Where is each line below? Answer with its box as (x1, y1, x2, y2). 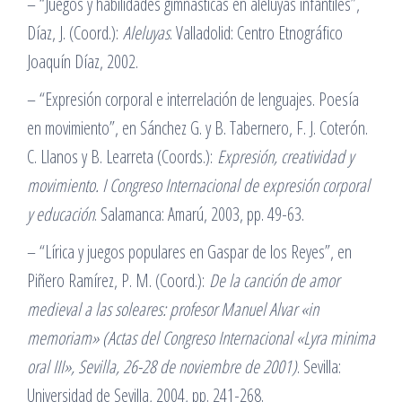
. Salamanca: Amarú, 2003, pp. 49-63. (94, 202, 304, 226)
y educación (27, 202, 94, 226)
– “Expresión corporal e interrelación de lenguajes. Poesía (27, 87, 359, 111)
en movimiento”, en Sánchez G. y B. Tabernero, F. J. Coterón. (27, 116, 368, 140)
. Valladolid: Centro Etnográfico (170, 21, 343, 45)
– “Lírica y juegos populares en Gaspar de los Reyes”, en (27, 240, 352, 264)
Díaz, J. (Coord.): (27, 21, 123, 45)
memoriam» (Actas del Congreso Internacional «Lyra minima (27, 326, 375, 350)
